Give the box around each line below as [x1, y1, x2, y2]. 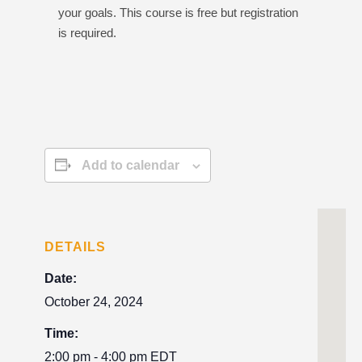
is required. [58, 26, 117, 40]
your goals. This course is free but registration [58, 6, 299, 19]
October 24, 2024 [44, 295, 143, 309]
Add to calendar [82, 158, 179, 172]
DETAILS [44, 240, 106, 254]
